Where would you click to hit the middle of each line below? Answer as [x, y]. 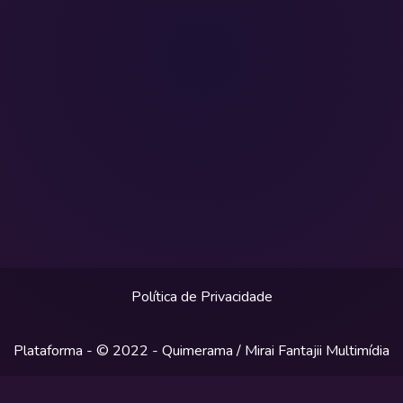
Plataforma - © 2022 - [88, 350]
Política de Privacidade [201, 296]
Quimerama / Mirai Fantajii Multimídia [276, 350]
